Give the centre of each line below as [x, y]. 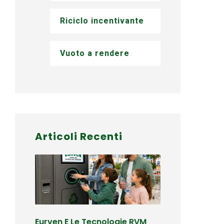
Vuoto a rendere [95, 53]
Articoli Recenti [79, 136]
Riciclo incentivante [102, 21]
